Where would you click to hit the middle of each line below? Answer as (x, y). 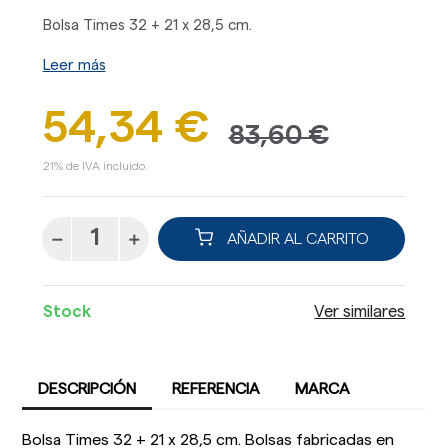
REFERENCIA (215, 389)
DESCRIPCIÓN (87, 389)
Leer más (74, 65)
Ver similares (360, 312)
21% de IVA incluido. (95, 165)
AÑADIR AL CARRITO (295, 238)
